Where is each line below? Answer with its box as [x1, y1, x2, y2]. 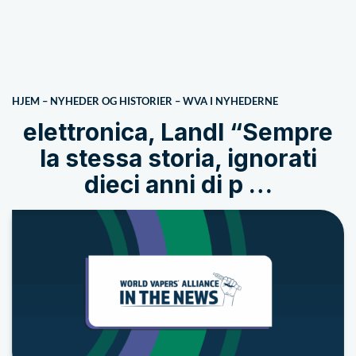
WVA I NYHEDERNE [183, 95, 278, 107]
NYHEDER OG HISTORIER [50, 95, 172, 107]
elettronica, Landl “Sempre [23, 118, 333, 146]
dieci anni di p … [83, 170, 273, 199]
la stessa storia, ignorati [39, 144, 317, 172]
